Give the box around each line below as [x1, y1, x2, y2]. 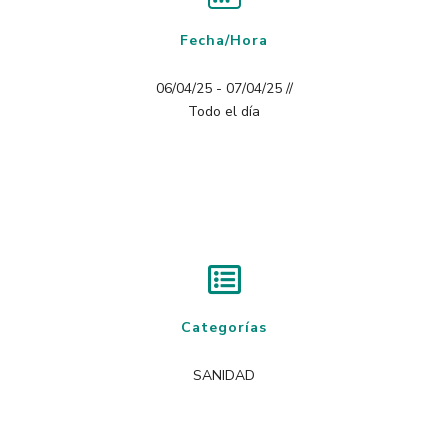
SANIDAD [193, 366, 255, 385]
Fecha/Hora [180, 31, 268, 50]
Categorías [181, 318, 267, 337]
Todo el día [188, 102, 260, 121]
